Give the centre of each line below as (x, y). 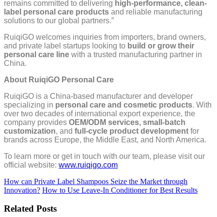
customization (30, 131)
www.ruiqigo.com (88, 165)
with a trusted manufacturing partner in (136, 54)
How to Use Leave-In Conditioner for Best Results (120, 190)
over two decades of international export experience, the (100, 113)
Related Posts (30, 209)
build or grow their (161, 46)
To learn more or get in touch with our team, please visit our (104, 156)
